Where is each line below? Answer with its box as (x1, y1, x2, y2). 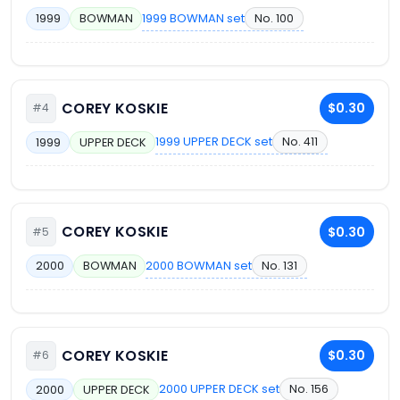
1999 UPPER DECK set (155, 133, 273, 151)
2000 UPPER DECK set (159, 380, 280, 398)
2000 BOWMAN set (146, 256, 253, 274)
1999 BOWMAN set (142, 9, 246, 27)
